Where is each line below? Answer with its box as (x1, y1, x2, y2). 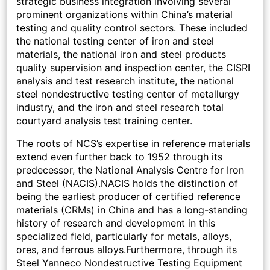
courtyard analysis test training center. (16, 115, 192, 127)
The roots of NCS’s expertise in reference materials (16, 137, 250, 150)
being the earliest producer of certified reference (16, 190, 240, 203)
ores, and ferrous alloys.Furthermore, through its (16, 243, 237, 256)
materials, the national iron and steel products (16, 48, 226, 61)
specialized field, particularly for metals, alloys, (16, 230, 231, 243)
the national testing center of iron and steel (16, 35, 214, 48)
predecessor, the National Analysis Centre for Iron (16, 164, 244, 177)
